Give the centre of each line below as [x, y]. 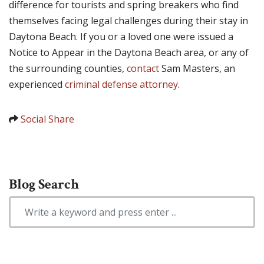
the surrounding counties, [68, 69]
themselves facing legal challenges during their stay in [128, 21]
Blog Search [44, 184]
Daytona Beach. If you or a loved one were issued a [121, 37]
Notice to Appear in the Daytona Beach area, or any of [129, 53]
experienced [37, 85]
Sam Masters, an [197, 69]
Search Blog [35, 204]
